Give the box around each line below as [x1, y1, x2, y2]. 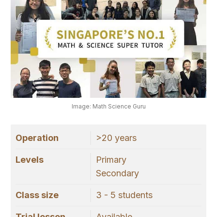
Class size [15, 190, 59, 201]
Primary [95, 155, 126, 165]
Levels [15, 155, 44, 165]
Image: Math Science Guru [71, 103, 146, 110]
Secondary [95, 168, 139, 179]
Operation [15, 133, 59, 143]
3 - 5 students [95, 190, 153, 201]
